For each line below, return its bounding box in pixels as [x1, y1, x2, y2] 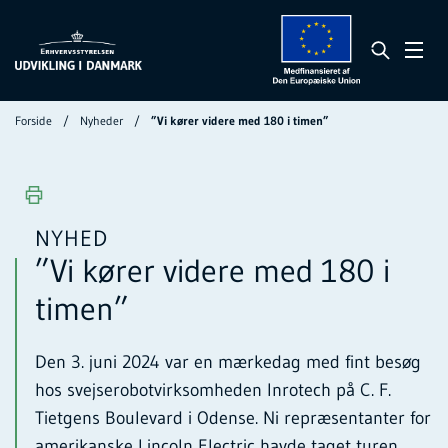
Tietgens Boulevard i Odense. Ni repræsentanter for [35, 406, 431, 429]
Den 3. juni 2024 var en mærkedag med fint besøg [35, 350, 421, 373]
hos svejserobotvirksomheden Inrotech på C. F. [35, 378, 391, 401]
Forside [15, 112, 52, 128]
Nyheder [80, 112, 123, 128]
